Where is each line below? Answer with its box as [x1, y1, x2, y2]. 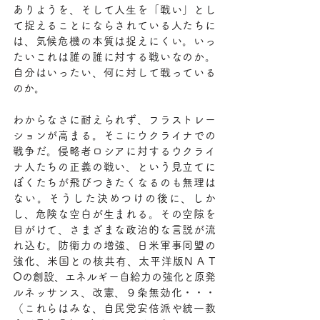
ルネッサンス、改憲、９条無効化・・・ [13, 287, 216, 298]
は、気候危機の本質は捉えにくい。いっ [13, 36, 216, 46]
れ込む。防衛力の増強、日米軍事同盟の [13, 240, 216, 251]
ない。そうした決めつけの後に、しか [13, 193, 216, 204]
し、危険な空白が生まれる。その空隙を [13, 209, 216, 219]
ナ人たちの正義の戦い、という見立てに [13, 161, 216, 172]
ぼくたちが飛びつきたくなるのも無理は [13, 177, 216, 188]
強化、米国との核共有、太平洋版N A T [13, 256, 216, 266]
